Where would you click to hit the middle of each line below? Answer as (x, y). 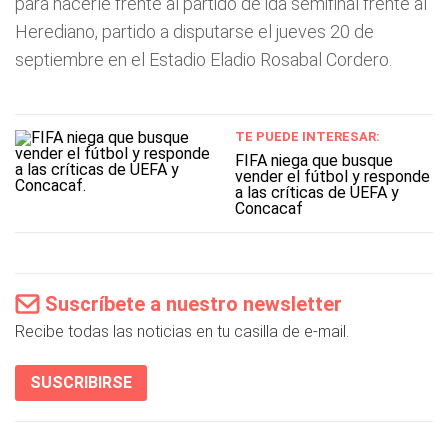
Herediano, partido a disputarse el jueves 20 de (194, 31)
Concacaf (268, 208)
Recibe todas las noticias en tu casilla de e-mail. (182, 331)
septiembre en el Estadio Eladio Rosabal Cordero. (203, 59)
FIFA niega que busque (313, 160)
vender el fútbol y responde (332, 176)
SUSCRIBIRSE (81, 382)
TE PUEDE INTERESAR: (307, 136)
